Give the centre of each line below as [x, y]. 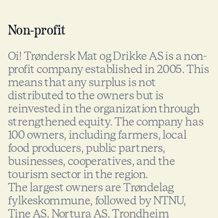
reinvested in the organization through [104, 109]
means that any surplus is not [82, 82]
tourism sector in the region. [78, 174]
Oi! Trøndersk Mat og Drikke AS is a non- [107, 56]
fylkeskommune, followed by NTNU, [97, 201]
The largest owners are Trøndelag [91, 188]
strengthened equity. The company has [106, 122]
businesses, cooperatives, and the [91, 161]
